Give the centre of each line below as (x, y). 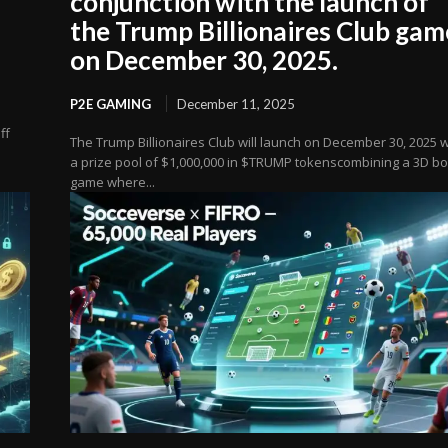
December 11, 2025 (236, 104)
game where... (113, 182)
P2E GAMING (111, 104)
